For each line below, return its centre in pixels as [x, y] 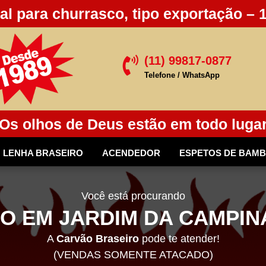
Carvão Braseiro [97, 239]
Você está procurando [133, 196]
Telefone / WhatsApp [182, 75]
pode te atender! [179, 239]
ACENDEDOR [131, 153]
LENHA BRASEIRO [43, 153]
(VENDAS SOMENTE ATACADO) [133, 255]
